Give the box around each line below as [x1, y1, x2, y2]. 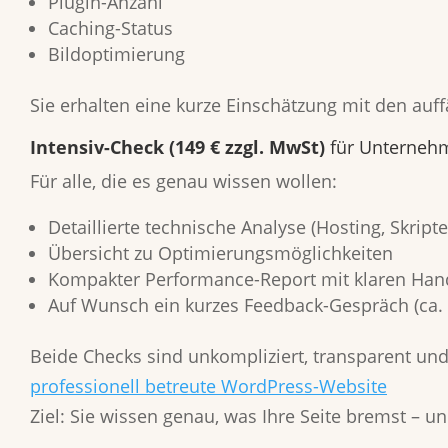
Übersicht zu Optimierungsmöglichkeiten [48, 241, 393, 265]
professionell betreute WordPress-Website [30, 374, 387, 398]
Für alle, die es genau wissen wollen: [30, 169, 337, 193]
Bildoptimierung [48, 42, 185, 66]
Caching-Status [48, 16, 173, 40]
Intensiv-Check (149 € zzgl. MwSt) [30, 135, 325, 159]
